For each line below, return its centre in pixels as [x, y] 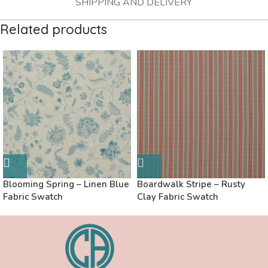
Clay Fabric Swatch [178, 197]
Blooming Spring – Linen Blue [66, 185]
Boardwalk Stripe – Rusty [191, 185]
